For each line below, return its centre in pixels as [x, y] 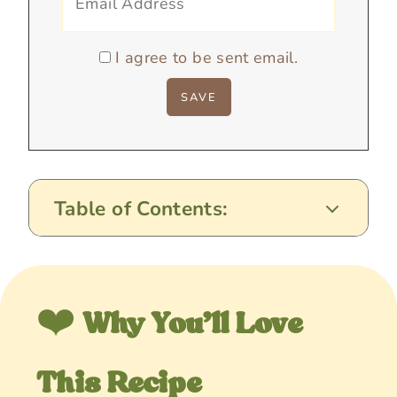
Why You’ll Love [192, 324]
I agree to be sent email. [207, 57]
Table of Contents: [141, 208]
